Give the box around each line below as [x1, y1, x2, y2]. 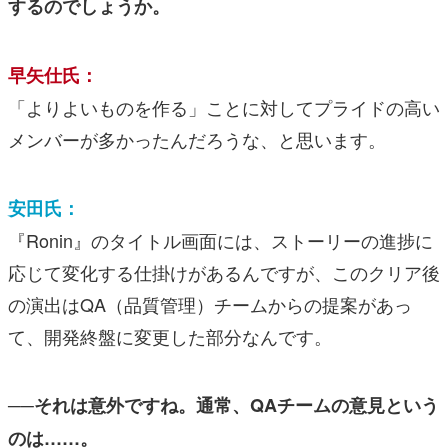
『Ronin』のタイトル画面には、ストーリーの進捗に [8, 226, 433, 253]
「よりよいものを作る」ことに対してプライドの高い [8, 93, 440, 120]
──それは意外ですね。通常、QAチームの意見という [8, 391, 439, 418]
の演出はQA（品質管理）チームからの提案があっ [8, 290, 412, 317]
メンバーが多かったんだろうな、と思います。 [8, 125, 386, 152]
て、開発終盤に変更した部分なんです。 [8, 322, 332, 349]
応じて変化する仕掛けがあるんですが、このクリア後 [8, 258, 440, 285]
